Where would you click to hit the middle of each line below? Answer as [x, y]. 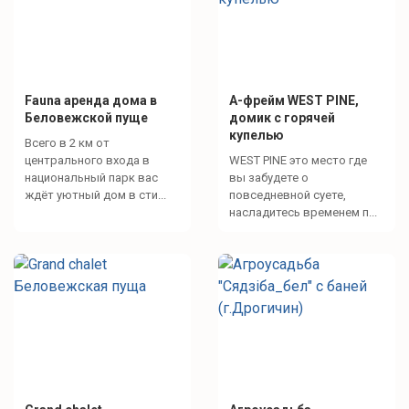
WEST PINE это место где [298, 160]
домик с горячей [282, 117]
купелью [257, 135]
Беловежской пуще [86, 117]
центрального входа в [87, 160]
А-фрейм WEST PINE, [294, 100]
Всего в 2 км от [67, 142]
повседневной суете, [288, 194]
